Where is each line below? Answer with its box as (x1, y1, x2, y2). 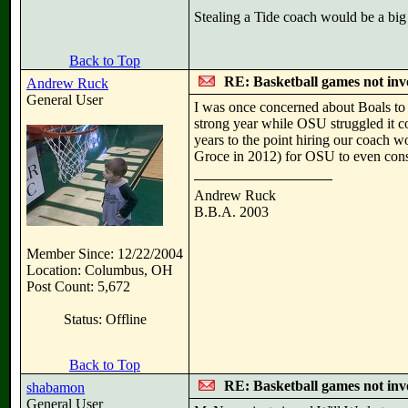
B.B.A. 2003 (194, 204, 269, 219)
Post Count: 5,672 (26, 279, 130, 294)
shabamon (26, 380, 85, 395)
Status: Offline (63, 311, 147, 327)
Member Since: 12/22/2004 (26, 246, 183, 261)
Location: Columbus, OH (26, 262, 173, 278)
